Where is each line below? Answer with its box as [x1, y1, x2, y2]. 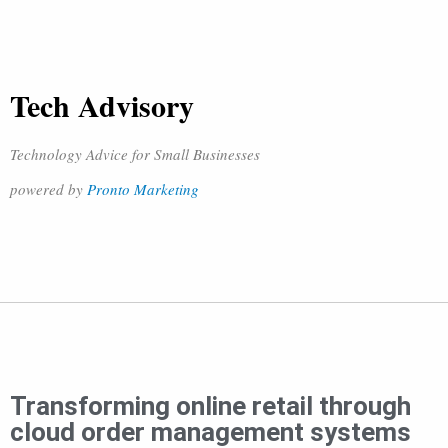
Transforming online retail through [10, 391, 411, 421]
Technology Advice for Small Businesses [10, 144, 260, 164]
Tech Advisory [10, 83, 194, 127]
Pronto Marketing [87, 179, 199, 199]
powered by [10, 179, 87, 199]
